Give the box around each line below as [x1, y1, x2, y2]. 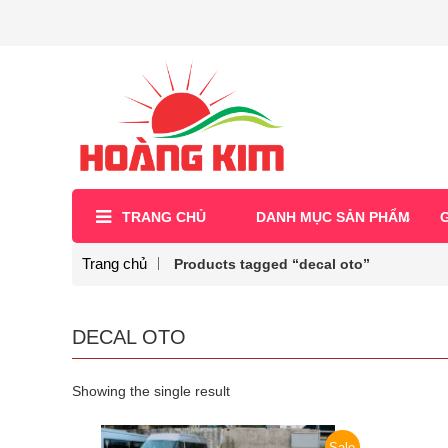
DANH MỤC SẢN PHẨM [256, 208, 410, 225]
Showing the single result [72, 382, 230, 399]
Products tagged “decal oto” [174, 255, 370, 272]
